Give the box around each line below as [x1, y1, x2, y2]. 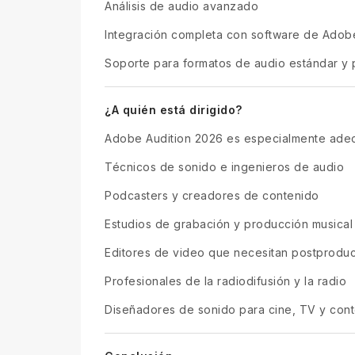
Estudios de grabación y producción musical [105, 216, 353, 231]
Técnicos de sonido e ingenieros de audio [105, 159, 344, 174]
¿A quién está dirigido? [105, 102, 242, 116]
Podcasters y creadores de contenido [105, 188, 319, 202]
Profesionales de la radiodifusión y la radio [105, 273, 346, 288]
